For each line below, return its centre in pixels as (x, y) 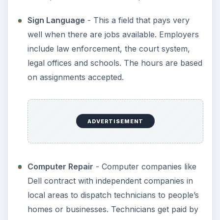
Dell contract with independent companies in (110, 180)
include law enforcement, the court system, (109, 49)
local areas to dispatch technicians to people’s (113, 195)
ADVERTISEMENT (116, 121)
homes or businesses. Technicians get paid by (113, 209)
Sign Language (56, 20)
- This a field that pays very (137, 20)
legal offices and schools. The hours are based (115, 63)
